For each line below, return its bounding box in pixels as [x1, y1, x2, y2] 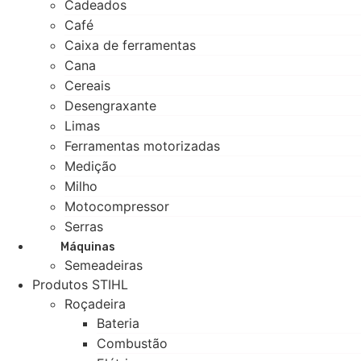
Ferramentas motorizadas [64, 138, 220, 154]
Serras [64, 218, 103, 234]
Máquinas [60, 240, 115, 254]
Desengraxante [64, 98, 156, 114]
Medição [64, 158, 117, 174]
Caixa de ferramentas [64, 37, 196, 53]
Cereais [64, 77, 110, 93]
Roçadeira [64, 296, 126, 312]
